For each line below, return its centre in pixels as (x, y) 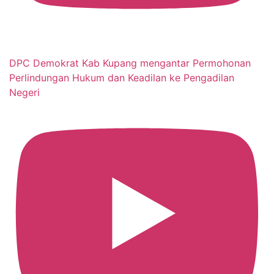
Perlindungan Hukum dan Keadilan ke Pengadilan (122, 77)
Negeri (24, 92)
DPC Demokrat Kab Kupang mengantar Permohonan (130, 63)
